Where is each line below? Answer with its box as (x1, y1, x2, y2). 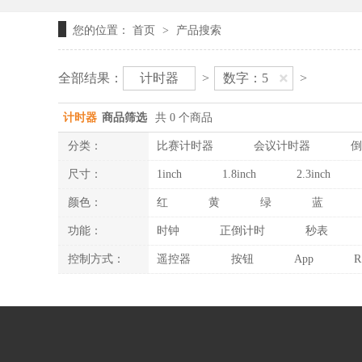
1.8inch (222, 168, 256, 180)
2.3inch (297, 168, 330, 180)
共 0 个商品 (155, 112, 213, 124)
